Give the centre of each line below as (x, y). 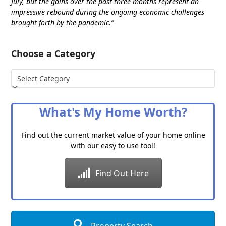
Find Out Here (122, 173)
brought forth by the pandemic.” (63, 22)
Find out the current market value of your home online (113, 135)
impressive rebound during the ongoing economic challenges (108, 12)
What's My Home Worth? (113, 111)
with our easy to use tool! (113, 145)
